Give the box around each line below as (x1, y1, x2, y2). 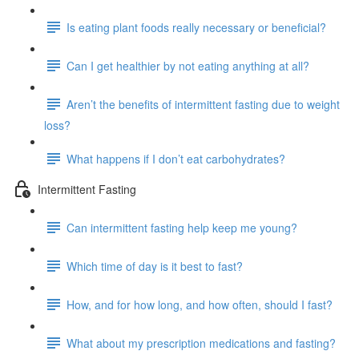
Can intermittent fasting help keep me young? (67, 219, 297, 236)
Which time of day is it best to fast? (67, 257, 243, 274)
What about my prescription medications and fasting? (67, 334, 336, 351)
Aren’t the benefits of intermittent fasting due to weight (67, 95, 340, 112)
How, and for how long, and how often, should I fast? (67, 296, 333, 313)
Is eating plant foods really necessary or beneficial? (67, 18, 326, 35)
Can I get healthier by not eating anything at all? (67, 57, 309, 74)
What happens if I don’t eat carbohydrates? (67, 150, 285, 167)
